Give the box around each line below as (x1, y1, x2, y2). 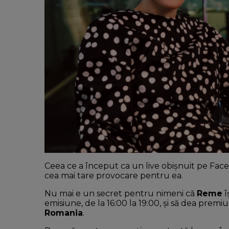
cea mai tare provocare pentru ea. (44, 171, 183, 180)
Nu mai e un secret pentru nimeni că (44, 189, 197, 198)
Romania (44, 208, 83, 218)
